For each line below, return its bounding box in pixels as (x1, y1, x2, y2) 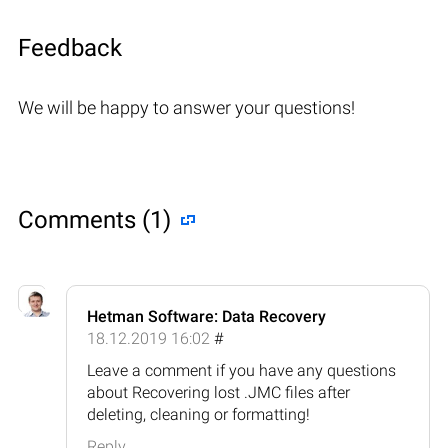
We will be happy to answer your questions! (18, 96, 355, 118)
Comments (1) (18, 205, 171, 234)
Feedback (18, 33, 122, 62)
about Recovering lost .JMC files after (87, 382, 350, 402)
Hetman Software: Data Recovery (87, 306, 326, 326)
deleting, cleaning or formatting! (87, 404, 310, 424)
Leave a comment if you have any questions (87, 360, 396, 380)
